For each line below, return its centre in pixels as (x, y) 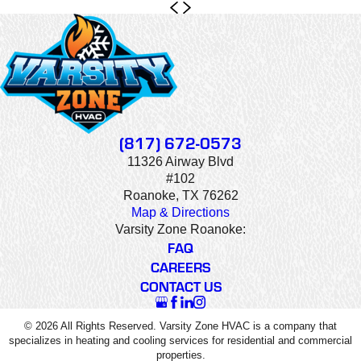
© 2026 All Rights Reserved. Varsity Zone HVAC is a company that (180, 326)
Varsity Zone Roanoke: (180, 230)
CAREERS (180, 267)
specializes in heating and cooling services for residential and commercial (180, 340)
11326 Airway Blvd (180, 162)
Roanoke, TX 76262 (180, 196)
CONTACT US (180, 286)
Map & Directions (180, 213)
